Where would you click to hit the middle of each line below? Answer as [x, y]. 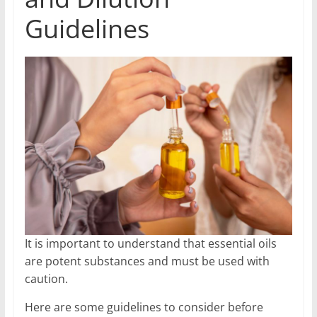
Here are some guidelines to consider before [144, 307]
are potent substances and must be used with [147, 261]
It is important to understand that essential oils [150, 244]
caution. [47, 279]
